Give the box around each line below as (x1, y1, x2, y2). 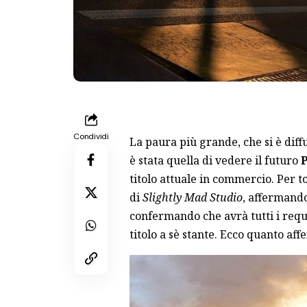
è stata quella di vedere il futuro (129, 153, 301, 169)
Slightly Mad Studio (142, 190, 243, 206)
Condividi (73, 131, 109, 143)
